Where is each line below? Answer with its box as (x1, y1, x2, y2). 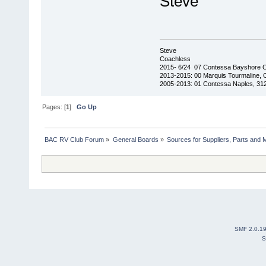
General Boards (112, 135, 159, 143)
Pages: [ (42, 103, 66, 110)
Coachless (159, 55, 191, 62)
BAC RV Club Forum (45, 135, 104, 143)
